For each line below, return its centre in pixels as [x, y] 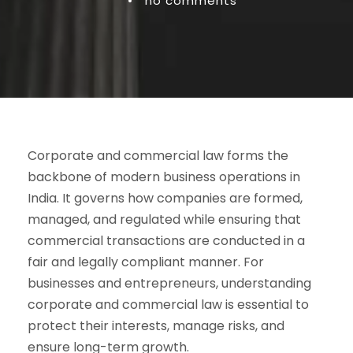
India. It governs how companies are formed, [165, 198]
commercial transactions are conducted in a [166, 240]
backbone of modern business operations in [164, 176]
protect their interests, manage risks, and [156, 325]
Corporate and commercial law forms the [158, 155]
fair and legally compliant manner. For [146, 262]
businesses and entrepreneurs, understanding [169, 283]
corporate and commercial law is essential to [168, 304]
